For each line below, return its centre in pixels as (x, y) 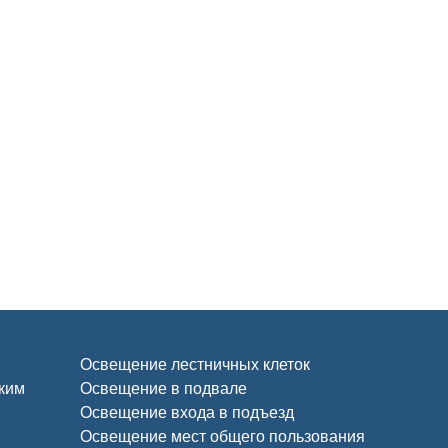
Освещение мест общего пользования (222, 436)
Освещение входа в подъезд (187, 412)
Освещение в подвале (163, 388)
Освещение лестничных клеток (195, 364)
